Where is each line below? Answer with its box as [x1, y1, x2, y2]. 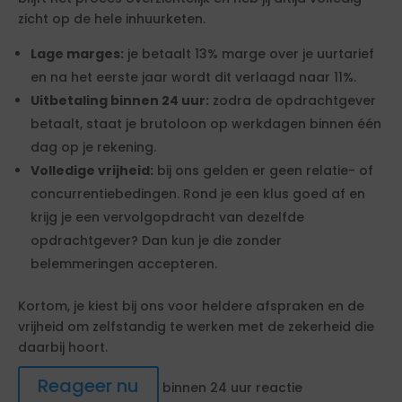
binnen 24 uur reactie [159, 379, 302, 397]
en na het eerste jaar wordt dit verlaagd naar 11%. [31, 68, 356, 86]
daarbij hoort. [18, 338, 108, 356]
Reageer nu [38, 373, 139, 398]
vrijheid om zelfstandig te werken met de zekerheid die [18, 318, 374, 336]
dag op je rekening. [31, 138, 156, 156]
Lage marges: [31, 45, 124, 63]
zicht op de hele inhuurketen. [18, 10, 205, 28]
